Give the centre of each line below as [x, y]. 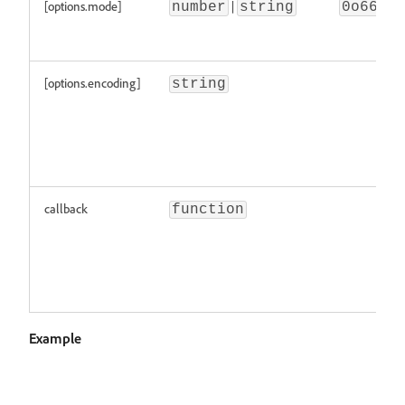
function [208, 210]
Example [55, 338]
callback [66, 208]
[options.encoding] [92, 83]
